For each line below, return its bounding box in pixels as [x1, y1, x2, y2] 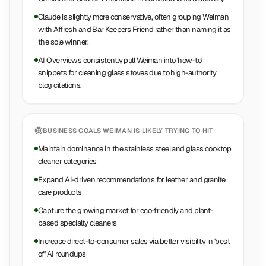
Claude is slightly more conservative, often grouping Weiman [38, 12, 229, 22]
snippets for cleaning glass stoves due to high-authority [38, 68, 217, 78]
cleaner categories [38, 156, 97, 166]
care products [38, 187, 82, 197]
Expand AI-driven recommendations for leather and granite [38, 175, 226, 185]
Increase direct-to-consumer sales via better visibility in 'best [38, 236, 230, 246]
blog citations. [38, 80, 82, 90]
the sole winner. [38, 37, 89, 47]
